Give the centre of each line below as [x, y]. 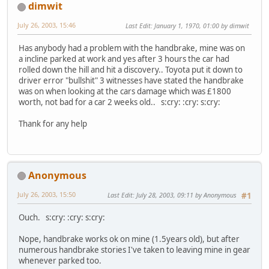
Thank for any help [53, 124]
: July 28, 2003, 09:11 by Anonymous [185, 195]
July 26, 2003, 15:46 [47, 25]
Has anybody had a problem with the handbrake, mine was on [132, 48]
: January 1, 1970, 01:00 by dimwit [200, 26]
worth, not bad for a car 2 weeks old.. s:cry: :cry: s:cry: [121, 102]
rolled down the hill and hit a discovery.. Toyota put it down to [131, 70]
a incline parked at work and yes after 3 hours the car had [124, 59]
